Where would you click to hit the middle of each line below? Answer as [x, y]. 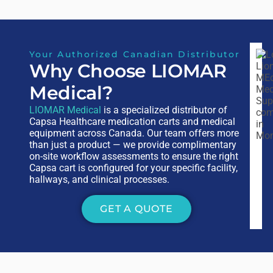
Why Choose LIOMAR [128, 71]
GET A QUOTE [136, 208]
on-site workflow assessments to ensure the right [133, 156]
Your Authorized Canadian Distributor [135, 54]
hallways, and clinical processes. [99, 179]
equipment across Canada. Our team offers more [134, 133]
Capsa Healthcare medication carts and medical [132, 121]
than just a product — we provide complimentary [133, 144]
